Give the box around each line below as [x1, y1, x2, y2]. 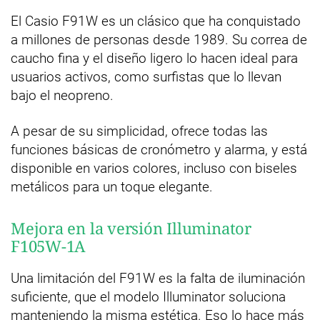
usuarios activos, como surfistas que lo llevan [11, 69, 281, 85]
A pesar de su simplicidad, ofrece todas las [11, 123, 268, 139]
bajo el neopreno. [11, 87, 114, 104]
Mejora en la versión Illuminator [11, 217, 251, 239]
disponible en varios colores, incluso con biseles [11, 160, 297, 176]
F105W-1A [11, 235, 86, 256]
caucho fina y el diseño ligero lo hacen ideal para [11, 50, 298, 66]
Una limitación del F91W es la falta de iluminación [11, 270, 305, 286]
